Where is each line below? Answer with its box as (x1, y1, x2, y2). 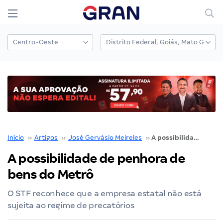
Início (7, 133, 24, 141)
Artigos (34, 133, 58, 141)
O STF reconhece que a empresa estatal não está (7, 188, 202, 198)
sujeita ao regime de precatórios (7, 200, 134, 210)
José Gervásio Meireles (68, 133, 142, 141)
